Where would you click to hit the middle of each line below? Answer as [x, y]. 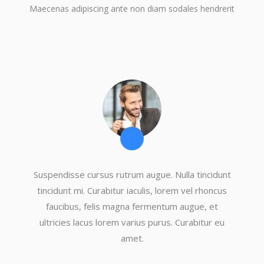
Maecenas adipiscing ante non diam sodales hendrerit [132, 9]
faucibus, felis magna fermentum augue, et [132, 206]
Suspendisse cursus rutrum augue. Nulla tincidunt [132, 174]
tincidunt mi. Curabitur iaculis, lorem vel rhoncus [132, 190]
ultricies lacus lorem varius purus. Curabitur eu [132, 222]
